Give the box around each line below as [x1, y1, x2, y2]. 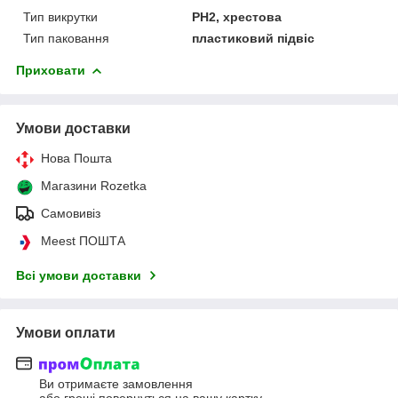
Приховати [16, 62, 85, 77]
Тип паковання [23, 30, 109, 45]
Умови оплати [16, 324, 115, 340]
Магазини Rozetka [41, 178, 147, 193]
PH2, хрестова [192, 9, 283, 24]
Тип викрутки [23, 9, 98, 24]
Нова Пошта [41, 150, 112, 165]
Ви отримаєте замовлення [39, 377, 193, 392]
